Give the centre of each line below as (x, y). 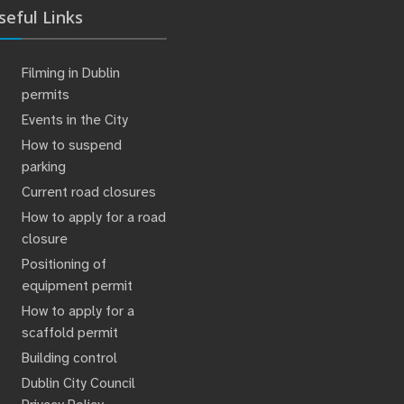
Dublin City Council (78, 383)
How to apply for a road (93, 217)
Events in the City (74, 119)
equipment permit (77, 285)
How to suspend (71, 145)
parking (43, 166)
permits (47, 94)
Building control (69, 358)
